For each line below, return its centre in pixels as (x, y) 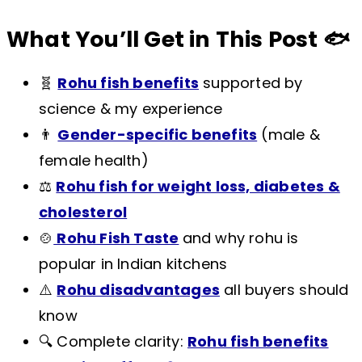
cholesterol (83, 213)
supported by (251, 83)
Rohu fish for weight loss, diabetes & (198, 187)
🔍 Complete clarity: (113, 342)
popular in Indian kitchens (133, 264)
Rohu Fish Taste (116, 238)
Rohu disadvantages (139, 290)
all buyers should (284, 290)
